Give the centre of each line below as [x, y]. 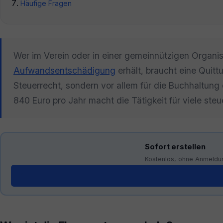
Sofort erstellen [175, 147]
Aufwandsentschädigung [64, 70]
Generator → [39, 173]
